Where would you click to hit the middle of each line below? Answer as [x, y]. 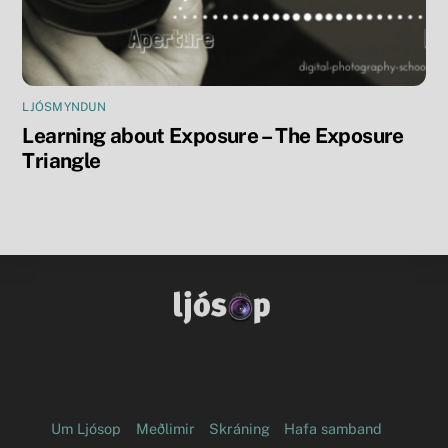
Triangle [61, 161]
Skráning [239, 429]
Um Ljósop [86, 429]
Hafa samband [333, 429]
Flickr [282, 312]
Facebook [252, 312]
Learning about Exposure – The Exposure [213, 136]
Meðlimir [165, 429]
